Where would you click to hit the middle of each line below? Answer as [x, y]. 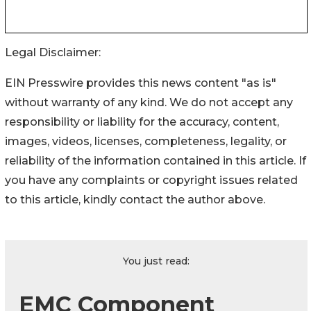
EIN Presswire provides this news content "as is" [141, 83]
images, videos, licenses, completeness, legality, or [146, 142]
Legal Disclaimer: [53, 53]
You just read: [156, 261]
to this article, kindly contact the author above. [135, 200]
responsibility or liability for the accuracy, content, [142, 122]
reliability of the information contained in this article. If [155, 161]
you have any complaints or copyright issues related [151, 180]
